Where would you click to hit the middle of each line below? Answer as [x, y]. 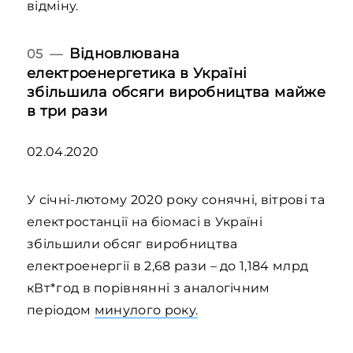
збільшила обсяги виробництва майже [176, 92]
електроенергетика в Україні [137, 73]
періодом [61, 310]
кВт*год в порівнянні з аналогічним [149, 288]
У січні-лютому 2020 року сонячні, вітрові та [176, 200]
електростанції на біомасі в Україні [145, 222]
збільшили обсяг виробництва [132, 244]
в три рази [67, 111]
